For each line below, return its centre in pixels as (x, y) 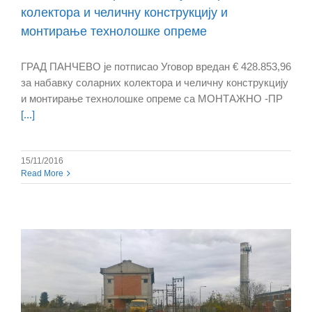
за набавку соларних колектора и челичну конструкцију (155, 83)
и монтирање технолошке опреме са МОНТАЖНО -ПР (152, 99)
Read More (42, 174)
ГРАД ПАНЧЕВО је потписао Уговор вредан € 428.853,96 (156, 67)
